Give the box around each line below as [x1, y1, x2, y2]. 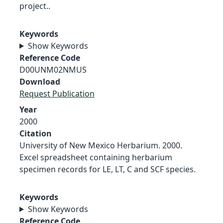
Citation [19, 127, 52, 139]
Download [19, 76, 60, 87]
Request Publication [19, 88, 95, 99]
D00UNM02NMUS [19, 64, 87, 75]
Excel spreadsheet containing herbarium [19, 151, 172, 163]
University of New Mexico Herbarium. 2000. [19, 139, 182, 151]
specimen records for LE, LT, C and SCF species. [19, 163, 196, 175]
